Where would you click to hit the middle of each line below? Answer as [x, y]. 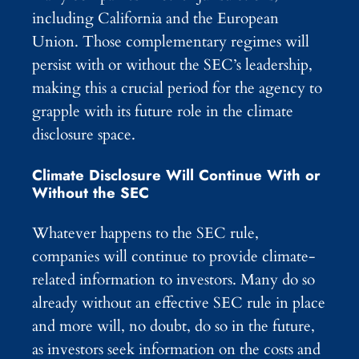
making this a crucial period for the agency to [177, 89]
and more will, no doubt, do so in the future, [173, 326]
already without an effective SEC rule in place [179, 303]
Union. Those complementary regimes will [171, 42]
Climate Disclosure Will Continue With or [176, 175]
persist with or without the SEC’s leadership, [172, 65]
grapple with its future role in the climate [163, 112]
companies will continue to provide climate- [173, 256]
